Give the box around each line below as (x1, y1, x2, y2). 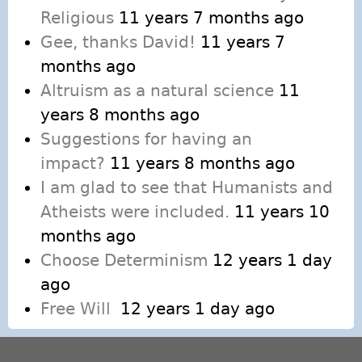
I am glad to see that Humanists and (40, 178, 333, 198)
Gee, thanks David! (40, 32, 196, 53)
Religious (40, 8, 114, 28)
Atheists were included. (40, 202, 229, 222)
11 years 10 (234, 202, 330, 222)
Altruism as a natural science (40, 81, 274, 101)
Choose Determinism (40, 250, 208, 271)
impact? (40, 154, 105, 174)
